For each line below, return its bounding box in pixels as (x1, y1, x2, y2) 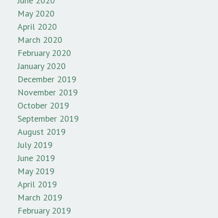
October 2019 (18, 100, 69, 111)
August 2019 (18, 126, 66, 138)
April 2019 (18, 179, 57, 190)
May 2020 (18, 8, 54, 19)
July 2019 (18, 139, 53, 151)
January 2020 (18, 60, 66, 72)
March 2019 (18, 192, 62, 203)
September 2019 (18, 113, 79, 125)
